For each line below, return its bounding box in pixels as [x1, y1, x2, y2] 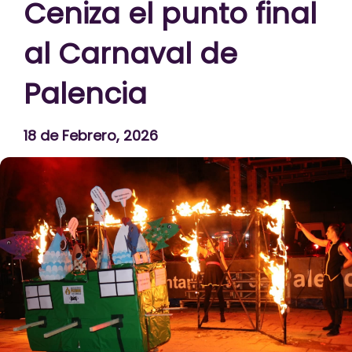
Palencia [24, 74, 147, 114]
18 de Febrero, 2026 [24, 126, 158, 145]
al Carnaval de [24, 34, 237, 74]
